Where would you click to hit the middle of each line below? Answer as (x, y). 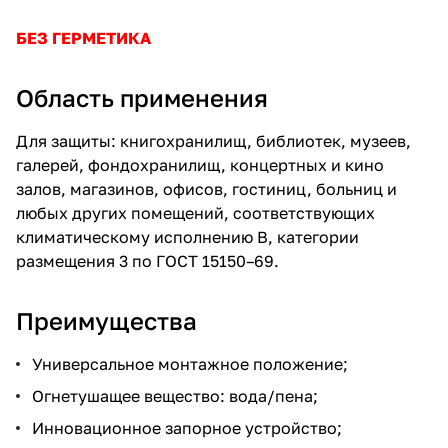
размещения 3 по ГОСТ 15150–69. (147, 260)
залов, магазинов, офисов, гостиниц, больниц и (206, 188)
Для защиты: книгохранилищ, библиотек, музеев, (213, 140)
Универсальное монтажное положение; (190, 363)
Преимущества (106, 320)
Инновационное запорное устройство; (187, 427)
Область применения (142, 97)
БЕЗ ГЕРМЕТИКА (83, 37)
